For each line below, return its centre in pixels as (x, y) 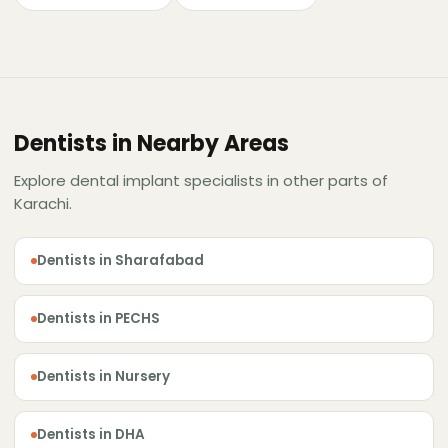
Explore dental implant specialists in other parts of (201, 181)
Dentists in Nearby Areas (151, 144)
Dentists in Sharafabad (120, 261)
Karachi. (43, 204)
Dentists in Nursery (103, 377)
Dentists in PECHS (98, 319)
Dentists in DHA (91, 435)
